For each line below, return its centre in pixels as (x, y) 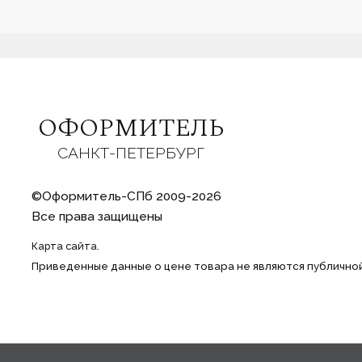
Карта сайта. (65, 246)
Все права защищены (97, 216)
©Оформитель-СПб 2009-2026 (126, 196)
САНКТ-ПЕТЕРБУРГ (130, 152)
